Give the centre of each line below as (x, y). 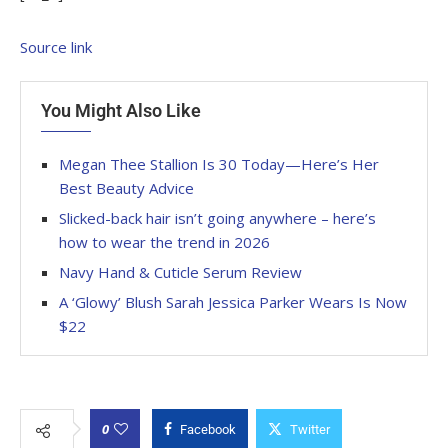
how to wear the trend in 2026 (164, 242)
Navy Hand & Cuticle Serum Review (180, 272)
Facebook (208, 430)
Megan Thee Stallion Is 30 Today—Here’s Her (219, 164)
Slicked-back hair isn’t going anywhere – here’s (217, 218)
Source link (56, 47)
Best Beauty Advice (126, 188)
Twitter (310, 430)
